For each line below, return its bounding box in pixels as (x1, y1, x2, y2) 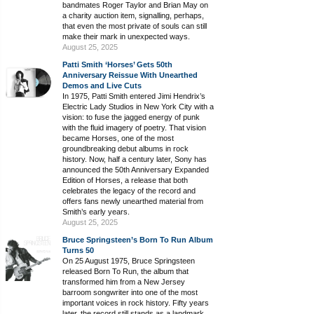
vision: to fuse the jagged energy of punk (62, 113, 200, 121)
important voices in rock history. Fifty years (62, 299, 209, 307)
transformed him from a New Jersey (62, 278, 185, 286)
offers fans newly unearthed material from (62, 197, 203, 205)
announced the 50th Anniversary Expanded (62, 165, 209, 174)
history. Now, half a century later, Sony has (62, 155, 207, 163)
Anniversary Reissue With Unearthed (62, 71, 198, 79)
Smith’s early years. (62, 207, 130, 216)
